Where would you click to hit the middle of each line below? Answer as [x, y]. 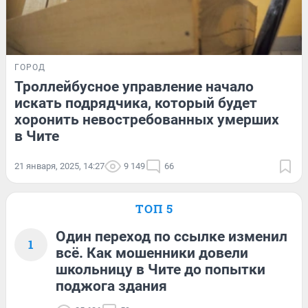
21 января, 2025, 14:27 [59, 166]
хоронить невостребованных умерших [147, 120]
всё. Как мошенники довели [152, 253]
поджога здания [111, 286]
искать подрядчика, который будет [136, 103]
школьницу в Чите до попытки [161, 270]
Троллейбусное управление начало [134, 87]
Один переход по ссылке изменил [172, 237]
